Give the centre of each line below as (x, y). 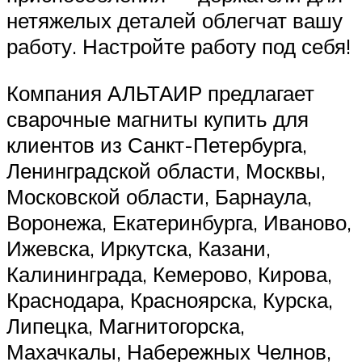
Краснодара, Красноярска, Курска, (170, 299)
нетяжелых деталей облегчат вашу (175, 20)
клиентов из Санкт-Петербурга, (157, 144)
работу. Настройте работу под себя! (179, 46)
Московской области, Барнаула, (159, 196)
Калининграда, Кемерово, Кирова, (169, 274)
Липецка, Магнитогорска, (126, 325)
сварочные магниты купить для (158, 118)
